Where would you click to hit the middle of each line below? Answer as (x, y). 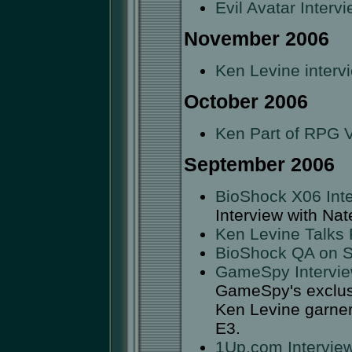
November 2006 (256, 39)
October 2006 (246, 102)
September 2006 (259, 165)
